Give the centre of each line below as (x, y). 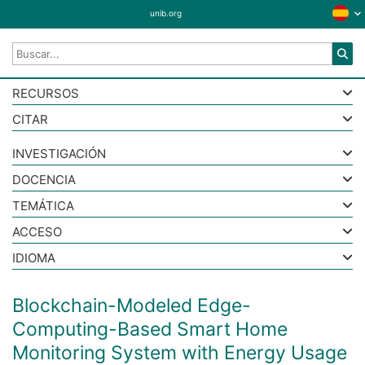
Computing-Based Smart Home (150, 329)
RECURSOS (46, 93)
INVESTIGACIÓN (59, 154)
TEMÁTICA (43, 206)
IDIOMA (34, 258)
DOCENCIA (44, 180)
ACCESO (37, 232)
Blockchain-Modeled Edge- (132, 306)
